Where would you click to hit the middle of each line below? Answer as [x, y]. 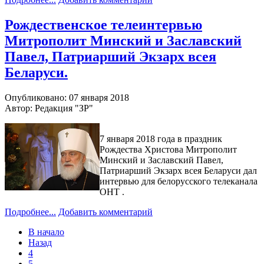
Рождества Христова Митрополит [168, 149]
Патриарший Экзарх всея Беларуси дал [178, 170]
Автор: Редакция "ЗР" [49, 108]
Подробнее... [30, 212]
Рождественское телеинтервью [103, 25]
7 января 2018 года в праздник [161, 138]
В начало [46, 232]
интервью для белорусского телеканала [179, 181]
